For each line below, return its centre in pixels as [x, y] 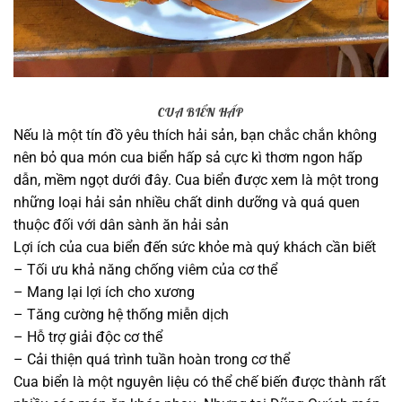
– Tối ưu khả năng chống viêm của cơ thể [145, 270]
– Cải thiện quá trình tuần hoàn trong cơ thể [152, 360]
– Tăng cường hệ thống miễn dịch [121, 315]
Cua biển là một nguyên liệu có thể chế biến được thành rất [200, 382]
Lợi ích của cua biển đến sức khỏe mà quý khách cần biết [195, 248]
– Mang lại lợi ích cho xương [104, 293]
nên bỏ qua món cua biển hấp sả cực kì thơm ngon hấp [188, 158]
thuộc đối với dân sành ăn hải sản [121, 225]
